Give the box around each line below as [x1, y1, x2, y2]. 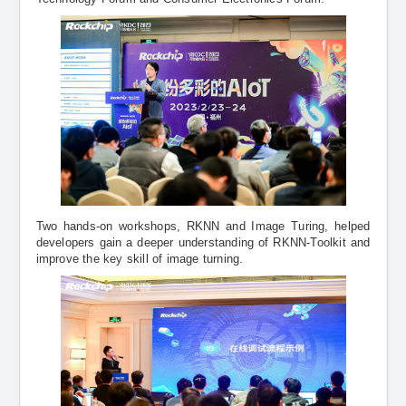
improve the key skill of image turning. [35, 252, 244, 266]
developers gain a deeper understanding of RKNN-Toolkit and [35, 236, 371, 249]
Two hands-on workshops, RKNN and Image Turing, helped [35, 219, 371, 233]
